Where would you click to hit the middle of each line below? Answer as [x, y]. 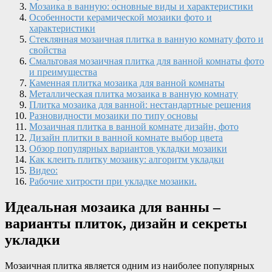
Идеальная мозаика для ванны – [113, 207]
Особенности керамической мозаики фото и [121, 17]
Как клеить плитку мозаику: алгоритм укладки [127, 159]
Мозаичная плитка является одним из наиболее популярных [130, 265]
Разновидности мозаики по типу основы [114, 115]
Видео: [43, 170]
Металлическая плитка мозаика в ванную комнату [134, 93]
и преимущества [63, 72]
